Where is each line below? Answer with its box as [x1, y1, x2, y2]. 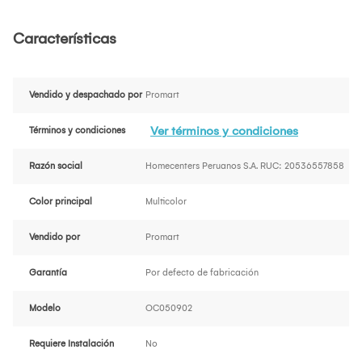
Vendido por [29, 232, 80, 243]
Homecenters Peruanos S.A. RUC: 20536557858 [145, 161, 344, 172]
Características [13, 30, 116, 48]
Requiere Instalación [29, 339, 114, 350]
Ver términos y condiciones [150, 124, 298, 139]
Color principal [29, 196, 92, 208]
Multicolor [145, 196, 187, 208]
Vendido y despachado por [29, 90, 142, 101]
